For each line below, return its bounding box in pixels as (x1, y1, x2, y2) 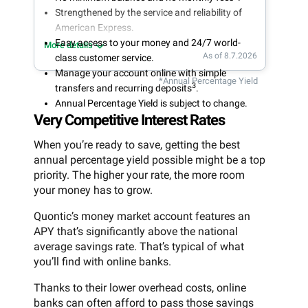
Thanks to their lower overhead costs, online (34, 281, 246, 295)
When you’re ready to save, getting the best (34, 138, 240, 152)
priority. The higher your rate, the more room (34, 168, 245, 182)
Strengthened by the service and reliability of (55, 6, 242, 18)
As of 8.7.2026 (203, 50, 257, 60)
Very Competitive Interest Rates (34, 111, 225, 129)
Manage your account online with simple (55, 67, 226, 78)
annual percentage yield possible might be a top (34, 153, 265, 167)
